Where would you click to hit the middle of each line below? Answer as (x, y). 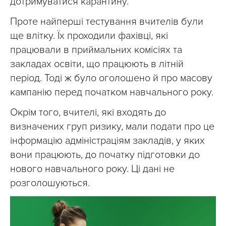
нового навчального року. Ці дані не (92, 169)
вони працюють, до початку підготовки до (105, 155)
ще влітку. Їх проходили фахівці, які (89, 36)
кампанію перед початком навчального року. (112, 93)
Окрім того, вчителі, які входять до (88, 113)
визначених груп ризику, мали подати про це (112, 127)
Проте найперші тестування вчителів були (107, 22)
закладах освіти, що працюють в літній (97, 64)
